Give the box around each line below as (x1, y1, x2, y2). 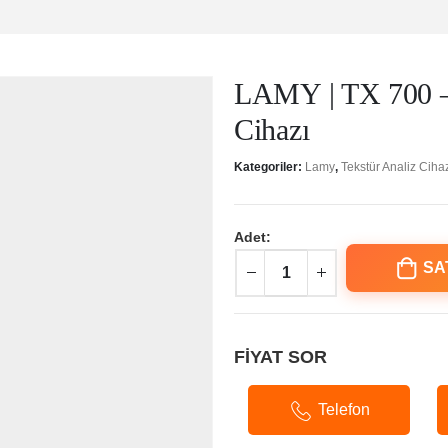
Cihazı (234, 112, 310, 146)
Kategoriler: (234, 159, 305, 174)
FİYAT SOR (234, 346, 327, 367)
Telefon (317, 400, 370, 418)
